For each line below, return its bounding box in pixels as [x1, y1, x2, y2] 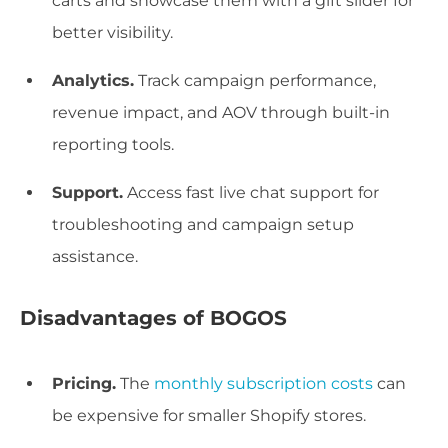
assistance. [52, 247, 138, 267]
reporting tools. [52, 135, 174, 155]
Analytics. [52, 71, 134, 91]
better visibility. [52, 23, 173, 43]
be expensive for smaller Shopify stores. [52, 406, 366, 426]
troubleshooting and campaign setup [52, 215, 354, 235]
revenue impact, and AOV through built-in [52, 103, 390, 123]
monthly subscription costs [154, 374, 373, 394]
